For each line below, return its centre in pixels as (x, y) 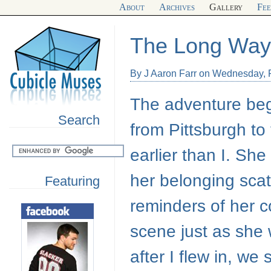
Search (79, 120)
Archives (177, 7)
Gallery (226, 7)
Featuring (72, 181)
